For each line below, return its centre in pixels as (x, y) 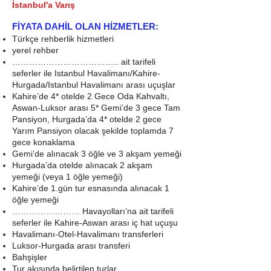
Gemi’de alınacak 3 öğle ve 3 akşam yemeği (97, 154)
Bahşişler (30, 257)
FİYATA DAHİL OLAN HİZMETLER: (85, 26)
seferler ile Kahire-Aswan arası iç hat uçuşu (95, 223)
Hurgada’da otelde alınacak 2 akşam (82, 165)
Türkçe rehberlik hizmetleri (63, 39)
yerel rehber (35, 50)
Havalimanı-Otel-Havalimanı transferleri (88, 234)
